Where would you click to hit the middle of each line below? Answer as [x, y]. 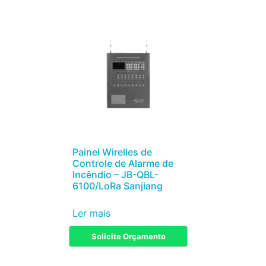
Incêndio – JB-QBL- [115, 174]
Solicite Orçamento [128, 237]
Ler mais [91, 213]
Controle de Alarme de [123, 163]
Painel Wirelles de [112, 152]
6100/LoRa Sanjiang [118, 186]
